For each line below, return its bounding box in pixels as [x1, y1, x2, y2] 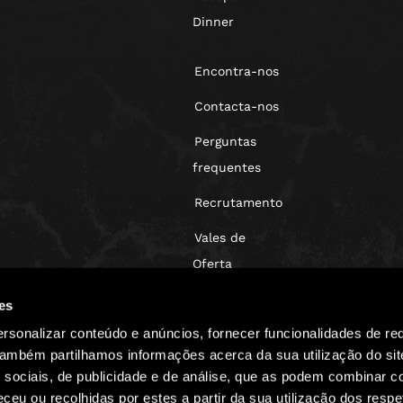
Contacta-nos [194, 99, 279, 113]
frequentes [193, 160, 261, 175]
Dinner [193, 14, 234, 29]
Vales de [194, 230, 246, 245]
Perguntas [194, 134, 256, 148]
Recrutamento [194, 195, 282, 210]
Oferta [193, 256, 232, 271]
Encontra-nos [194, 64, 279, 78]
